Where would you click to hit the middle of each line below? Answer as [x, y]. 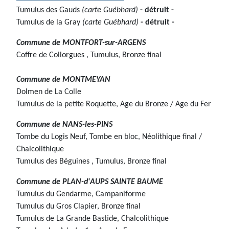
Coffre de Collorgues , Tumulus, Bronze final [89, 55]
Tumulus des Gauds [48, 10]
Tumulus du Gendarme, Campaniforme [81, 194]
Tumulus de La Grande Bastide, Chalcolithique [93, 219]
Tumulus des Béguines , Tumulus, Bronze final [91, 162]
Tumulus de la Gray [49, 23]
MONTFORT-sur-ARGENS [104, 43]
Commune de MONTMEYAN [63, 80]
